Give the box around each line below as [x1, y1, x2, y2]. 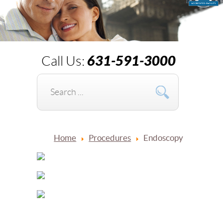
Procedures [89, 133, 131, 143]
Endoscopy [143, 133, 184, 143]
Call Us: [41, 54, 87, 69]
